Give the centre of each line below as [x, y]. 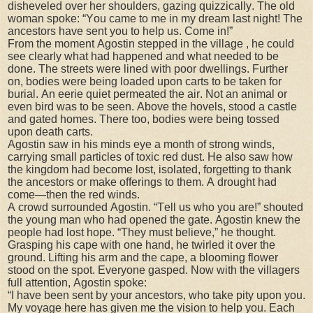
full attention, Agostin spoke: [77, 283]
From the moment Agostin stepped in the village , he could [151, 44]
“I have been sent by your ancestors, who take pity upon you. [156, 296]
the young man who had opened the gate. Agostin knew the [154, 220]
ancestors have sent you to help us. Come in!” [120, 31]
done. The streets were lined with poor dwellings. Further [148, 69]
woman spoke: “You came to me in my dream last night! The [155, 19]
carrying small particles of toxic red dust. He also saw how [150, 157]
